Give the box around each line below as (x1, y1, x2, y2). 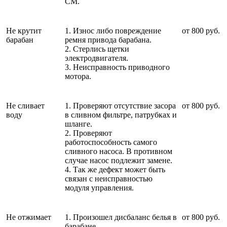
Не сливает (6, 101, 45, 110)
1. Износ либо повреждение (65, 26, 161, 35)
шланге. (65, 119, 92, 128)
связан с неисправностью (65, 174, 153, 183)
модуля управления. (65, 183, 134, 192)
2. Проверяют (65, 128, 112, 137)
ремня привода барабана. (65, 35, 152, 44)
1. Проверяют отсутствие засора (65, 101, 176, 110)
